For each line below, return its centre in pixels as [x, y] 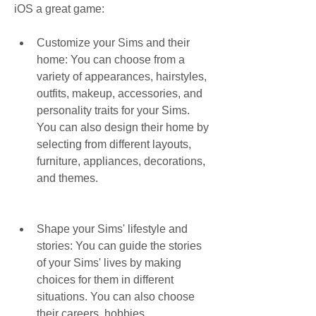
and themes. [67, 178]
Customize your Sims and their [113, 43]
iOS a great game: [59, 9]
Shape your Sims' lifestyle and [112, 229]
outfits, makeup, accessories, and [120, 93]
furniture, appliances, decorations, [121, 161]
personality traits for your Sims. [113, 110]
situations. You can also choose [116, 297]
